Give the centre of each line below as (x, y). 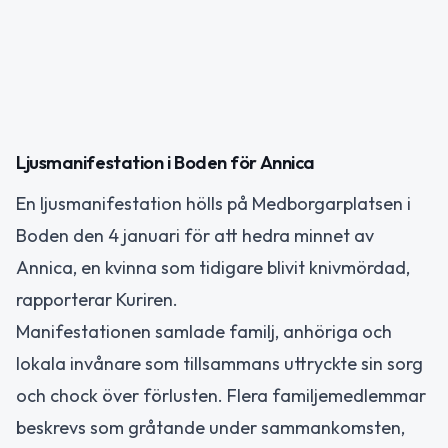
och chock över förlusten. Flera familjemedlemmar (221, 395)
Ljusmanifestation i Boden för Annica (165, 162)
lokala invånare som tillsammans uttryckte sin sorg (219, 363)
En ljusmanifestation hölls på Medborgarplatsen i (213, 203)
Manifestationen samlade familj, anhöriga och (204, 331)
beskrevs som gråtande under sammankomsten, (210, 427)
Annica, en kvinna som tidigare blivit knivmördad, (213, 267)
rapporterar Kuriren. (97, 299)
